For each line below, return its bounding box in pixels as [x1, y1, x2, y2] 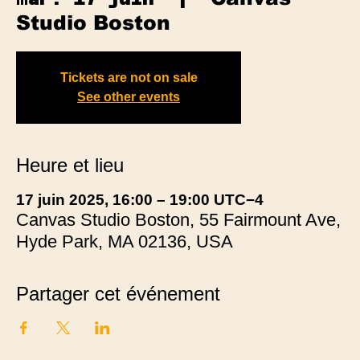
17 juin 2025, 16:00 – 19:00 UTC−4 [16, 190, 264, 208]
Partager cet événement [16, 282, 220, 305]
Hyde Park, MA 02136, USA [16, 231, 233, 252]
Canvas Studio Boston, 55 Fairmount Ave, [16, 209, 341, 230]
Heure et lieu [16, 153, 124, 176]
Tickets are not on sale [59, 70, 198, 84]
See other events [77, 89, 180, 104]
